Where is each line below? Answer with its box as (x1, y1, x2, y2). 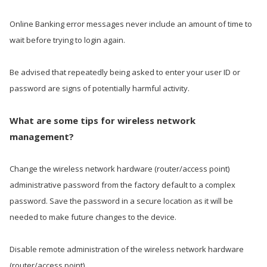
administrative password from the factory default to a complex (10, 179, 235, 190)
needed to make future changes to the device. (10, 212, 176, 222)
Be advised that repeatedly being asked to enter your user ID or (10, 67, 240, 77)
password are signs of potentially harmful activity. (10, 83, 190, 94)
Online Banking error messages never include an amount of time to (10, 18, 252, 29)
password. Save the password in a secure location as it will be (10, 195, 233, 206)
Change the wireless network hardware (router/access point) (10, 163, 229, 174)
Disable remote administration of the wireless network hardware (10, 244, 244, 254)
